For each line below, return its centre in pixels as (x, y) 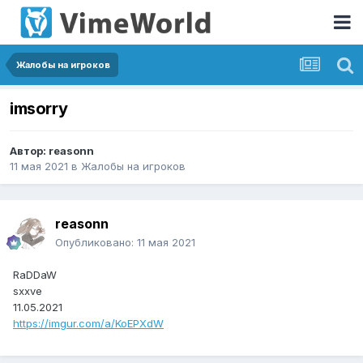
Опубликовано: (96, 243)
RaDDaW (35, 275)
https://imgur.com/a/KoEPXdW (88, 324)
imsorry (39, 109)
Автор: (29, 151)
